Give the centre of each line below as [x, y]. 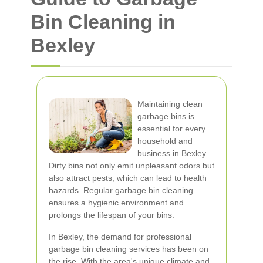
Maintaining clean [170, 104]
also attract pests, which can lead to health [128, 178]
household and [165, 141]
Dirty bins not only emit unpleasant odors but [131, 166]
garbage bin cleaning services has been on [129, 249]
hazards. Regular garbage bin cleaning [121, 190]
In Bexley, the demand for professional [120, 237]
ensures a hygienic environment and [116, 203]
